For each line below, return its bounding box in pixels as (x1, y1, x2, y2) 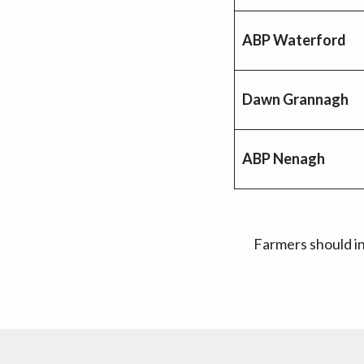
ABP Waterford (242, 30, 346, 49)
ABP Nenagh (242, 149, 325, 167)
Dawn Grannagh (242, 89, 349, 108)
